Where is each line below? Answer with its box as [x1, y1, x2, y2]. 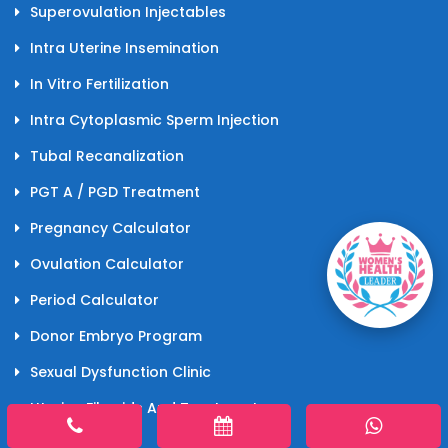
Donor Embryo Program [30, 325, 202, 346]
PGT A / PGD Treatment [30, 181, 200, 202]
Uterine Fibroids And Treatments [30, 397, 266, 418]
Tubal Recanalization [30, 145, 184, 166]
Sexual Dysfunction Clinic [30, 361, 211, 382]
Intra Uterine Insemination [30, 37, 219, 58]
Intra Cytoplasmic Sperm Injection [30, 109, 279, 130]
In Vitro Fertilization [30, 73, 169, 94]
